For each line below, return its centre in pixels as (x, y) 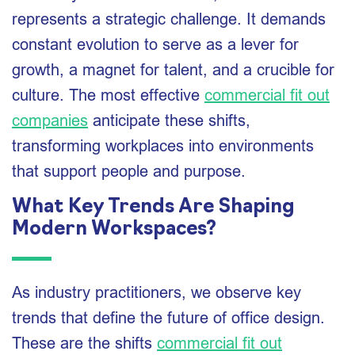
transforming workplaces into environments (163, 145)
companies (50, 120)
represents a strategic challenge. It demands (169, 19)
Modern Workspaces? (114, 230)
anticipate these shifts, (169, 120)
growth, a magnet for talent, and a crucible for (173, 69)
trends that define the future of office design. (168, 317)
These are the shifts (84, 343)
